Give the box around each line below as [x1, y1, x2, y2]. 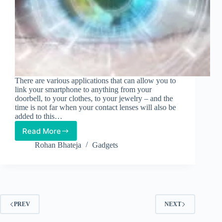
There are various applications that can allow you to [15, 76, 176, 85]
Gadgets [92, 141, 118, 150]
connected [45, 186, 84, 196]
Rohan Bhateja [35, 141, 81, 150]
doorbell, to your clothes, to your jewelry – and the [15, 94, 173, 103]
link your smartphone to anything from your [15, 85, 152, 94]
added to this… [15, 112, 62, 121]
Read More [22, 126, 61, 136]
